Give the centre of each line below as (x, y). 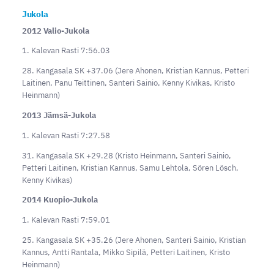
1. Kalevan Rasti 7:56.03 (66, 51)
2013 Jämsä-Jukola (59, 116)
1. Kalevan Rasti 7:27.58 (66, 135)
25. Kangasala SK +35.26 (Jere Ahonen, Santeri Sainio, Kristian (134, 240)
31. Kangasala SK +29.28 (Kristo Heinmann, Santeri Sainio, (126, 155)
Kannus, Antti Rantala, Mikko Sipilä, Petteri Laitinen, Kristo (126, 253)
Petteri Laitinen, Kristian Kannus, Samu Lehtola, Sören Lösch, (130, 168)
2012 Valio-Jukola (55, 31)
